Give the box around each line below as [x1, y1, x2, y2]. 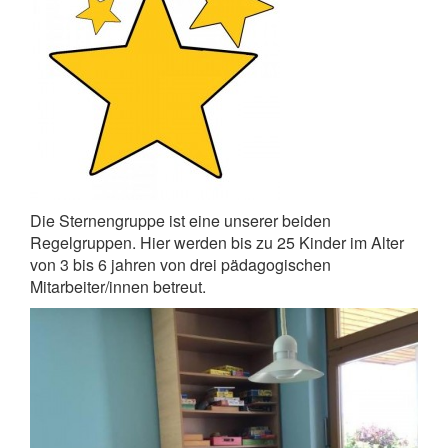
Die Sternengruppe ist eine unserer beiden [30, 209, 331, 233]
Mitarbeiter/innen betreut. [30, 275, 206, 299]
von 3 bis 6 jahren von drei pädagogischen [30, 253, 331, 277]
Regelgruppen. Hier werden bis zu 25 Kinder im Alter [30, 231, 404, 255]
